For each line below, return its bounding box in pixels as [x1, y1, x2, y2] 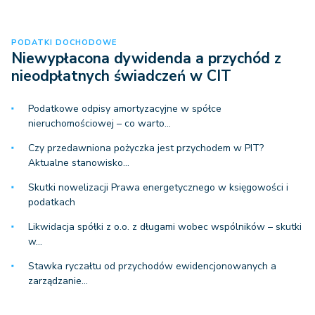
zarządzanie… [28, 274, 88, 288]
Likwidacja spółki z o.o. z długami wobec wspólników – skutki [28, 220, 302, 233]
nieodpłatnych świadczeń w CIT [11, 66, 231, 86]
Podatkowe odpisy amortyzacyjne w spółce [28, 102, 221, 115]
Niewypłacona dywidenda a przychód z [11, 49, 281, 68]
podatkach [28, 195, 75, 209]
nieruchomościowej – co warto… [28, 117, 171, 130]
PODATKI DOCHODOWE [11, 37, 117, 48]
